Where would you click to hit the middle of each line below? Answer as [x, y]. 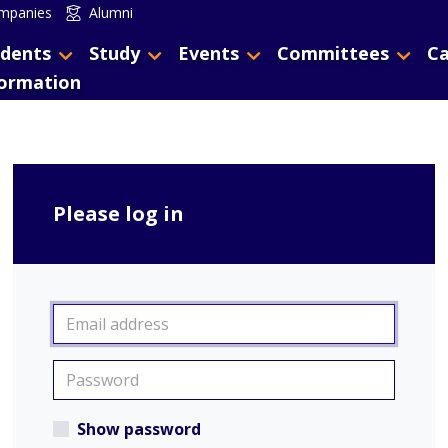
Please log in [119, 213]
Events [208, 52]
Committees [333, 52]
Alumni [111, 12]
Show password [139, 429]
